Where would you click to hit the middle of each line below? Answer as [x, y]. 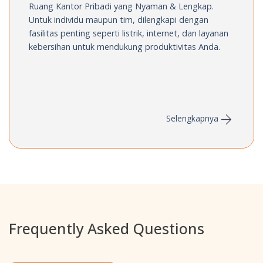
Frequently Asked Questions [107, 228]
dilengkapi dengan [172, 20]
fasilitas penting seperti [75, 33]
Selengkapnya [192, 119]
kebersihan [50, 47]
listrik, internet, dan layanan [174, 33]
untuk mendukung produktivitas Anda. [146, 47]
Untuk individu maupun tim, [82, 20]
